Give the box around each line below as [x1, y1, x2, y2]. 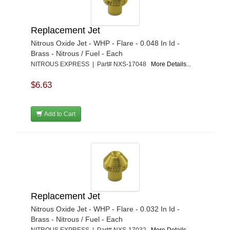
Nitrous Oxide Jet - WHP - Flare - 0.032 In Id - [31, 205, 180, 213]
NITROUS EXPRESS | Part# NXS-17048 [31, 61, 151, 68]
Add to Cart [43, 110, 75, 118]
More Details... [151, 61, 191, 68]
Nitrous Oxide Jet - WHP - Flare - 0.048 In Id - [31, 39, 180, 47]
